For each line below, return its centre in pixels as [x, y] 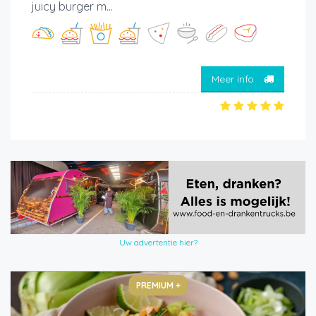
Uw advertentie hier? [158, 243]
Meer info [234, 79]
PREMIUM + [158, 286]
